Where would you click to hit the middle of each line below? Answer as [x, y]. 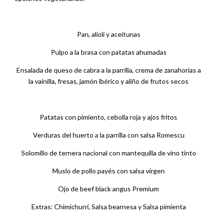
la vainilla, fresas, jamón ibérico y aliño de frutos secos [108, 81]
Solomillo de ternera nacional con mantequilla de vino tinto [108, 153]
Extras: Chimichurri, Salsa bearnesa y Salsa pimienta [108, 207]
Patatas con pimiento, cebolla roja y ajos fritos [108, 117]
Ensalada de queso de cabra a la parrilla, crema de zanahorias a [108, 70]
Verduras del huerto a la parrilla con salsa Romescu [108, 135]
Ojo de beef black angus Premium [108, 189]
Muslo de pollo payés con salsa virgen [108, 171]
